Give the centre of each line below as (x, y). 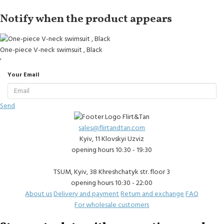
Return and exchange (152, 194)
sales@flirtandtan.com (112, 128)
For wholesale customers (112, 205)
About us (39, 194)
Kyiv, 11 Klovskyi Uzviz (112, 139)
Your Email (23, 74)
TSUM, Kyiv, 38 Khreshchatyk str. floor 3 (112, 172)
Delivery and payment (86, 194)
